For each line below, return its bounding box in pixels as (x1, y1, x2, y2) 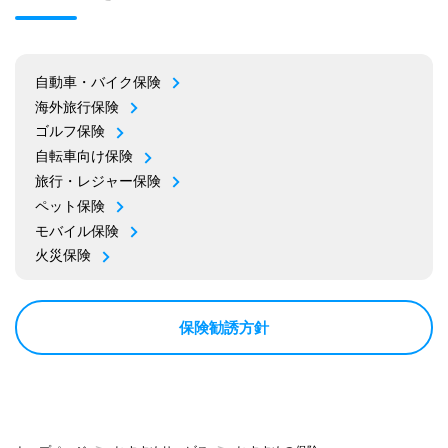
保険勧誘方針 (179, 318, 269, 336)
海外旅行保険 (34, 98, 119, 115)
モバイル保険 (34, 222, 119, 239)
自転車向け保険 (34, 148, 133, 165)
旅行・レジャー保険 (34, 173, 161, 189)
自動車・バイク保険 (34, 73, 161, 90)
